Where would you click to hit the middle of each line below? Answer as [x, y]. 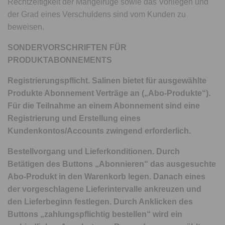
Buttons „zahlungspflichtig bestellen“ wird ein [95, 214]
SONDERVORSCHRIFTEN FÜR [67, 47]
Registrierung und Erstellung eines [74, 118]
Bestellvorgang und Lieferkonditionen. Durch [94, 151]
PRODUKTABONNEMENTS [60, 60]
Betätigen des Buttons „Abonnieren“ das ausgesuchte [112, 164]
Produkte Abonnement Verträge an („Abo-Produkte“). [109, 93]
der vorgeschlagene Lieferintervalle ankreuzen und [105, 189]
